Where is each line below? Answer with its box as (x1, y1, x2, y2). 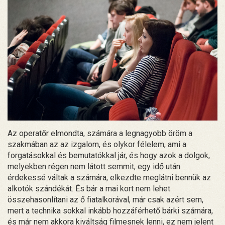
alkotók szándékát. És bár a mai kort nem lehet (8, 183, 170, 193)
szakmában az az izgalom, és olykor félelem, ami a (8, 139, 186, 149)
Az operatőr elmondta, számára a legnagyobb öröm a (8, 128, 192, 138)
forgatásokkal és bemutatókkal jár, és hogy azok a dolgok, (8, 150, 210, 160)
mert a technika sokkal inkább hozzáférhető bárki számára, (8, 205, 213, 215)
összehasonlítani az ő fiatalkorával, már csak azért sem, (8, 194, 203, 204)
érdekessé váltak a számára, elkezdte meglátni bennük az (8, 172, 211, 182)
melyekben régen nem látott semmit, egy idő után (8, 161, 180, 171)
